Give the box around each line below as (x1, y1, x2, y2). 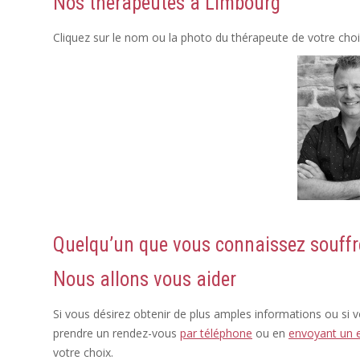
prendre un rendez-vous (53, 325, 180, 341)
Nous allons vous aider (53, 268, 236, 291)
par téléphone (180, 325, 252, 341)
